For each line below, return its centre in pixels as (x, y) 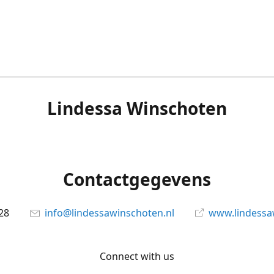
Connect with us (137, 256)
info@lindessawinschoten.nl (109, 213)
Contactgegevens (137, 179)
